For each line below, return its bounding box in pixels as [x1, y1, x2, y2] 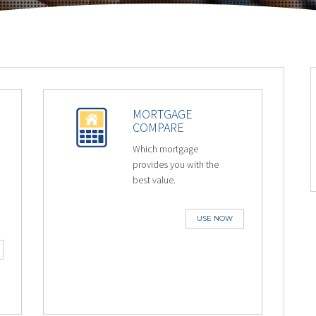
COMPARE [133, 119, 185, 135]
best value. [133, 174, 176, 186]
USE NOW [197, 214, 233, 223]
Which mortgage [133, 142, 199, 155]
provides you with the [133, 158, 219, 171]
